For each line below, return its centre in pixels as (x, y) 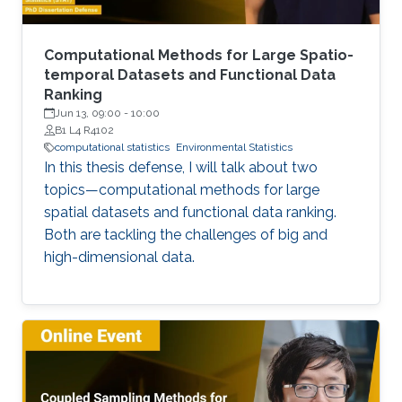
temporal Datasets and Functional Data (190, 75)
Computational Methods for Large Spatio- (199, 56)
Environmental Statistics (234, 148)
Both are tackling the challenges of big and (186, 235)
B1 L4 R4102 (84, 131)
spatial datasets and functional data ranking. (190, 213)
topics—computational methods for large (182, 190)
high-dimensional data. (119, 258)
